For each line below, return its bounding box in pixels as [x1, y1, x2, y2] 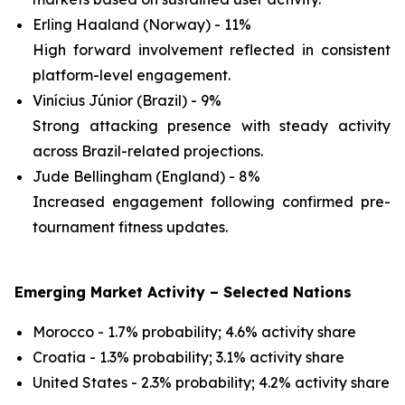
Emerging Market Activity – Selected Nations [14, 283, 352, 301]
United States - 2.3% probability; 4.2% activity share [33, 373, 390, 391]
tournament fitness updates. [33, 218, 228, 236]
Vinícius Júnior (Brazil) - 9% [33, 91, 221, 109]
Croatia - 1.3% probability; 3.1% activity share [33, 348, 344, 366]
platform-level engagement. [33, 66, 231, 84]
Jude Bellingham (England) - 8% [33, 167, 260, 185]
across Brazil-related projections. [33, 142, 263, 160]
